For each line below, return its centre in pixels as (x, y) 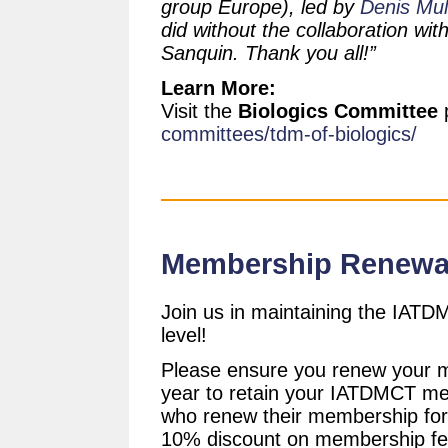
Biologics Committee (338, 111)
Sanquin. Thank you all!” (268, 53)
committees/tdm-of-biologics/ (289, 134)
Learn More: (218, 88)
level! (184, 335)
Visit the (199, 111)
